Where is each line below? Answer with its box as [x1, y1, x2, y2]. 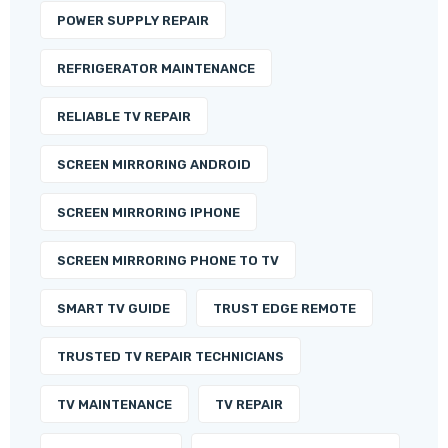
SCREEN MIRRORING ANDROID [57, 157, 251, 173]
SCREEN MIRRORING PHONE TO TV [57, 253, 279, 269]
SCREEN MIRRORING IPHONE [57, 205, 240, 221]
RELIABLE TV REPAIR [57, 109, 191, 125]
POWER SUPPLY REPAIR [57, 13, 209, 29]
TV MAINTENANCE [57, 397, 172, 413]
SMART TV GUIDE [57, 301, 170, 317]
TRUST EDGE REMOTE [213, 301, 356, 317]
